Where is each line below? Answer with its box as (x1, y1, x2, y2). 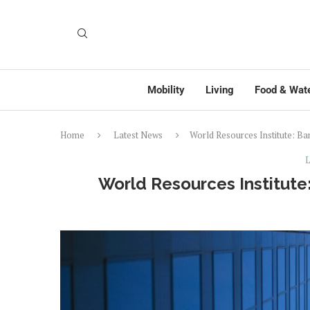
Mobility (147, 84, 185, 96)
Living (206, 84, 234, 96)
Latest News (113, 129, 163, 141)
